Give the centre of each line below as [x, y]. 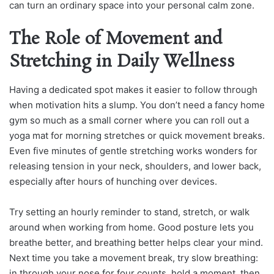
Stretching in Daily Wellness [122, 62]
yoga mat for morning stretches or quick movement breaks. [137, 135]
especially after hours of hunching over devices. [113, 181]
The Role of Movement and [116, 40]
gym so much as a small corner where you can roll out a [129, 120]
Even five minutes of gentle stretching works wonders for [133, 150]
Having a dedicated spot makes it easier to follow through [133, 89]
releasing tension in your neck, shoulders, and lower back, [135, 166]
